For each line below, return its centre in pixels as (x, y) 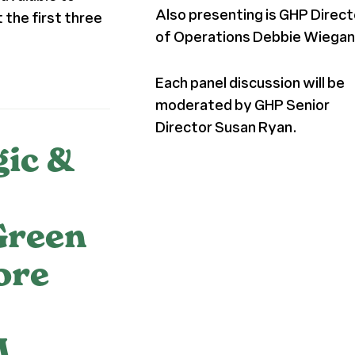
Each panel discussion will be (250, 83)
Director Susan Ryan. (227, 127)
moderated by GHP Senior (243, 105)
